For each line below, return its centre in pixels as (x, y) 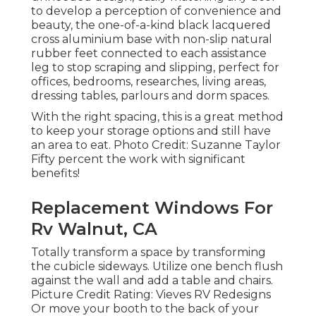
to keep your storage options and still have (151, 130)
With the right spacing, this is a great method (157, 116)
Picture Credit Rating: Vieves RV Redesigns (151, 294)
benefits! (55, 173)
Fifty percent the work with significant (138, 159)
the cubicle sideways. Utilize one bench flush (157, 266)
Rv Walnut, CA (94, 229)
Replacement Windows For (152, 207)
